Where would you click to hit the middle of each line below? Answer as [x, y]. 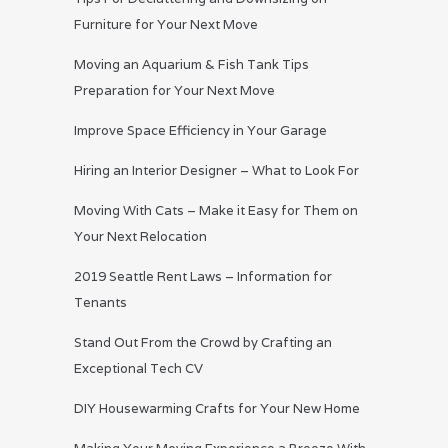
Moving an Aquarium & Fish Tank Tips [191, 65]
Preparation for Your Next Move [174, 91]
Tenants [100, 303]
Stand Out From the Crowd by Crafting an [203, 343]
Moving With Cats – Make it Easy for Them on [216, 211]
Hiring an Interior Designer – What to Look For [216, 171]
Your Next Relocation [140, 237]
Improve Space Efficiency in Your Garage [200, 131]
